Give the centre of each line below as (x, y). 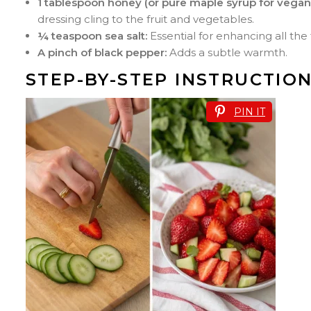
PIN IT (250, 111)
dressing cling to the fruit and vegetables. (146, 19)
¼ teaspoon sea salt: (92, 35)
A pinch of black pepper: (102, 52)
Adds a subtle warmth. (227, 52)
